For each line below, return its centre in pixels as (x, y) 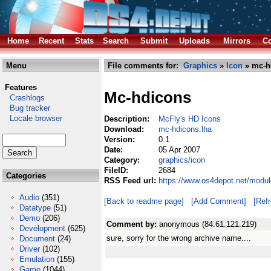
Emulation (37, 259)
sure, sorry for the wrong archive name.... (179, 238)
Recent (51, 41)
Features (21, 87)
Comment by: (133, 224)
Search (116, 41)
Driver (30, 249)
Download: (125, 129)
